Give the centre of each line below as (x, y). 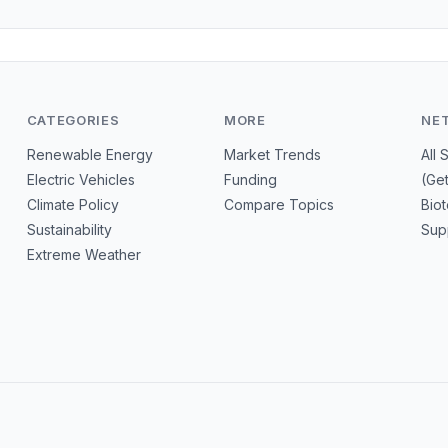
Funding (250, 179)
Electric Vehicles (80, 179)
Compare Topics (278, 204)
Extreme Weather (83, 254)
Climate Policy (72, 204)
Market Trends (272, 154)
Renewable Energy (89, 154)
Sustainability (69, 229)
